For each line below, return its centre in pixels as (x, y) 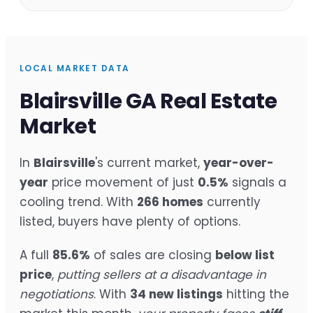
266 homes (170, 202)
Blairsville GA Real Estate (148, 102)
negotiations (57, 294)
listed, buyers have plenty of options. (130, 222)
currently (232, 202)
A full (36, 255)
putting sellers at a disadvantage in (162, 275)
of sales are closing (153, 255)
